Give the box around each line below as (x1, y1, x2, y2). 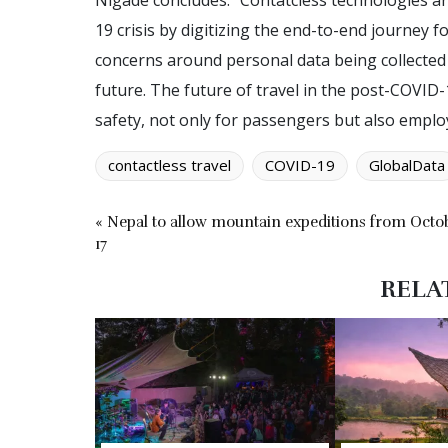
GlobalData (369, 155, 445, 175)
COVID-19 (265, 155, 335, 175)
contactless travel (108, 155, 231, 175)
